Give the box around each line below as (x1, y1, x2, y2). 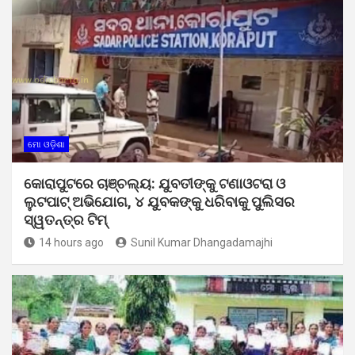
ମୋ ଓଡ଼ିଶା (28, 139, 65, 150)
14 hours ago (39, 235, 104, 249)
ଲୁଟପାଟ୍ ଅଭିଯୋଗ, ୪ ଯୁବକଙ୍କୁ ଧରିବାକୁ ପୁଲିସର (24, 193, 295, 210)
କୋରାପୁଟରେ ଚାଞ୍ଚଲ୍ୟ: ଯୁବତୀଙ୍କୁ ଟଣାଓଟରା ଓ (24, 174, 285, 192)
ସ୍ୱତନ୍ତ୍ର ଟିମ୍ (24, 211, 107, 228)
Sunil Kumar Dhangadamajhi (131, 235, 273, 249)
